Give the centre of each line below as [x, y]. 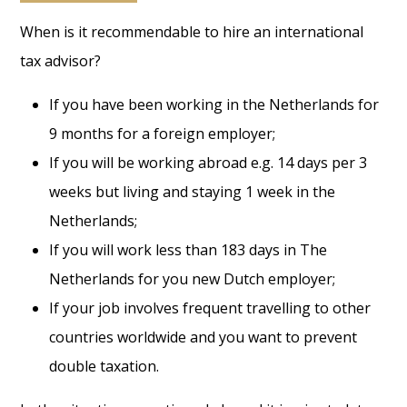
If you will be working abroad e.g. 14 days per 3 [208, 163]
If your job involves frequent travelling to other [210, 308]
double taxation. [104, 367]
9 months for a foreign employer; [164, 134]
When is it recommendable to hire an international [192, 32]
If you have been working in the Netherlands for [214, 105]
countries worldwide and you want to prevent [203, 338]
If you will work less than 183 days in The [189, 250]
